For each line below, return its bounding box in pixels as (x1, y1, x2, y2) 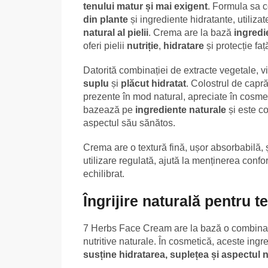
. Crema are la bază (148, 28, 234, 38)
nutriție (127, 41, 159, 51)
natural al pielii (83, 28, 148, 38)
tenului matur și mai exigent (83, 1, 208, 12)
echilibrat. (83, 169, 124, 179)
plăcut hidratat (121, 78, 186, 89)
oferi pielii (83, 41, 127, 51)
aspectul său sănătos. (83, 118, 175, 129)
